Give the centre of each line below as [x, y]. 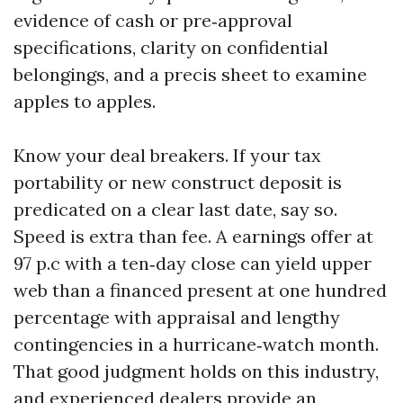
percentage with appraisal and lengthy [177, 317]
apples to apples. [85, 101]
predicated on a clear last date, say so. [175, 209]
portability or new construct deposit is [178, 182]
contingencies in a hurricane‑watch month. [196, 344]
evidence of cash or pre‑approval [153, 20]
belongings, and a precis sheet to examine [190, 74]
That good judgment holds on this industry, [196, 371]
